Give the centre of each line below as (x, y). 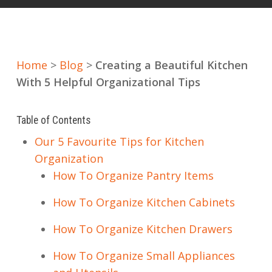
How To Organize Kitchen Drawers (142, 229)
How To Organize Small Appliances (144, 256)
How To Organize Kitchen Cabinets (144, 202)
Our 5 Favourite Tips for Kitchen (119, 141)
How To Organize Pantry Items (133, 175)
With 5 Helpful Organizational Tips (108, 82)
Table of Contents (53, 120)
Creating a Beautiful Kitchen (171, 65)
